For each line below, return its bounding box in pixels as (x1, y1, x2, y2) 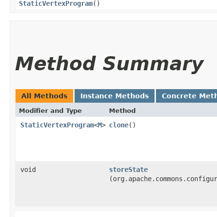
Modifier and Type (19, 107, 82, 114)
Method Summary (15, 52, 203, 75)
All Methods (21, 92, 67, 100)
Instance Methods (80, 92, 149, 100)
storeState (109, 165, 148, 173)
